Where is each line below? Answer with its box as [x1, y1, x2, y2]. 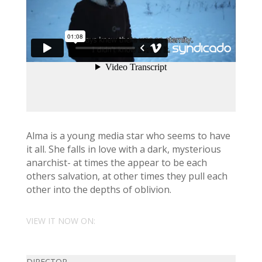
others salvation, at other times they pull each [26, 170, 227, 182]
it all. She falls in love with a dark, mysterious [26, 143, 221, 156]
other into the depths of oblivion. [26, 183, 171, 196]
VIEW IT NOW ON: [26, 215, 95, 226]
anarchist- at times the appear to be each [26, 156, 207, 169]
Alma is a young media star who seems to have [26, 129, 230, 142]
